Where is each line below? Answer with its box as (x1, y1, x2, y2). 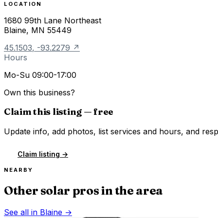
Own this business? (4, 87, 75, 97)
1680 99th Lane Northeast (4, 15, 101, 25)
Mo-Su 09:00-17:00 (4, 70, 76, 80)
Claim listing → (18, 150, 68, 159)
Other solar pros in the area (4, 183, 163, 198)
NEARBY (4, 166, 33, 174)
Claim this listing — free (4, 106, 113, 118)
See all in (4, 207, 40, 217)
